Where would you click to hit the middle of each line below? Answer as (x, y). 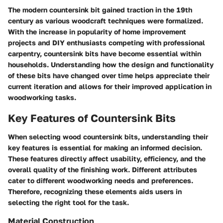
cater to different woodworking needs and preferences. (101, 181)
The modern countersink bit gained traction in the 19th (100, 9)
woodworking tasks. (42, 97)
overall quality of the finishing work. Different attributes (103, 170)
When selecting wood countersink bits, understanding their (108, 137)
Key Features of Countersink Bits (92, 118)
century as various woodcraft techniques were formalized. (106, 20)
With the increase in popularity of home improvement (97, 31)
